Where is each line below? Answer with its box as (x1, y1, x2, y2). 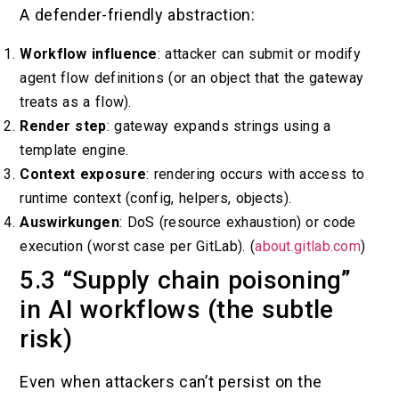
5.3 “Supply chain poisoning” (20, 265, 352, 296)
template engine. (20, 142, 129, 159)
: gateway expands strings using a (106, 118, 331, 135)
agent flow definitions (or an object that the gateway (20, 69, 364, 87)
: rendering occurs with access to (146, 166, 365, 183)
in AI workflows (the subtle (20, 295, 334, 325)
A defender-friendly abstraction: (20, 4, 255, 24)
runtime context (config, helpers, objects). (20, 190, 292, 208)
